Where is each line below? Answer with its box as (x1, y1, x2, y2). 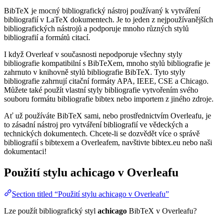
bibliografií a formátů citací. (4, 33, 90, 42)
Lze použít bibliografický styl (4, 207, 98, 216)
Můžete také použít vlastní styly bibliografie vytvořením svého (4, 85, 198, 94)
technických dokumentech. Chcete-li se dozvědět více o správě (4, 129, 200, 138)
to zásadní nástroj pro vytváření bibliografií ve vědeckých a (4, 120, 188, 129)
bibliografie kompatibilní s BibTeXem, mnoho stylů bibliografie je (4, 58, 210, 67)
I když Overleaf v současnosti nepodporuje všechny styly (4, 50, 182, 58)
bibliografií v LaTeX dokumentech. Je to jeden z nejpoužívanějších (4, 15, 213, 24)
